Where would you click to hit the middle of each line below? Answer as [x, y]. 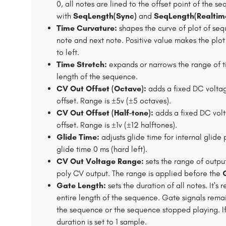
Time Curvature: [87, 28]
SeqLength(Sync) [105, 16]
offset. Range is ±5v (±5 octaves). [114, 101]
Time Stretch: [82, 64]
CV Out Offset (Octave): [101, 89]
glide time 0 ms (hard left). [102, 149]
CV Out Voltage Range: [100, 161]
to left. [68, 52]
